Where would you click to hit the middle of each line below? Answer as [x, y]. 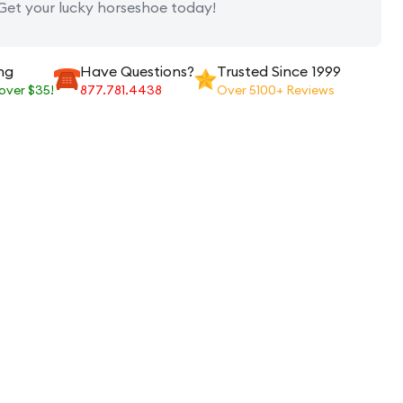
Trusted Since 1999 [279, 72]
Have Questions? [138, 72]
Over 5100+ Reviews [276, 90]
